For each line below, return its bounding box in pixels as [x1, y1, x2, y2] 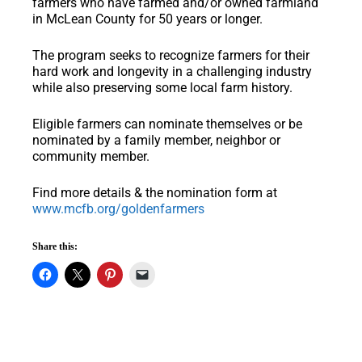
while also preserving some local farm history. [32, 79, 293, 95]
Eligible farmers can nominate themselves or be [32, 116, 302, 132]
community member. [32, 148, 149, 164]
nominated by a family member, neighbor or [32, 132, 280, 148]
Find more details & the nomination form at [32, 184, 277, 200]
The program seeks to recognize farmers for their [32, 47, 309, 63]
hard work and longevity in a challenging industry [32, 63, 312, 79]
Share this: [32, 240, 78, 252]
